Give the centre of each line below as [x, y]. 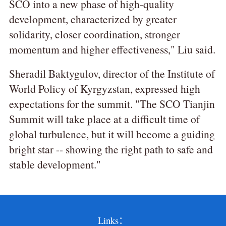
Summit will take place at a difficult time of [104, 119]
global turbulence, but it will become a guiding [112, 134]
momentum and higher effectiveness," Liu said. [112, 49]
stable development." [55, 164]
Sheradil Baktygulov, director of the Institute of [112, 74]
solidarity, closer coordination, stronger [94, 34]
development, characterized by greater [93, 19]
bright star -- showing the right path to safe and [111, 149]
